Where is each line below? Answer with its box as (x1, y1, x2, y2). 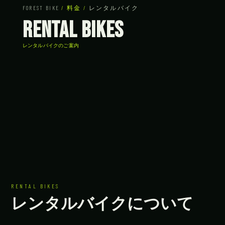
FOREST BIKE (22, 4, 62, 11)
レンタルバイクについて (11, 194, 194, 214)
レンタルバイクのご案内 (22, 42, 79, 49)
